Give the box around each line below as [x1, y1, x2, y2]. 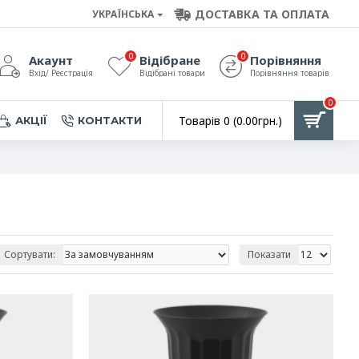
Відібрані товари [139, 67, 205, 79]
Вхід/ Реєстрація [29, 67, 93, 79]
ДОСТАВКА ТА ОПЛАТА [195, 6, 329, 22]
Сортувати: [4, 247, 55, 261]
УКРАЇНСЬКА [92, 6, 154, 21]
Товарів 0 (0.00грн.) [179, 113, 282, 128]
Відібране [139, 52, 200, 68]
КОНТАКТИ [78, 114, 142, 127]
